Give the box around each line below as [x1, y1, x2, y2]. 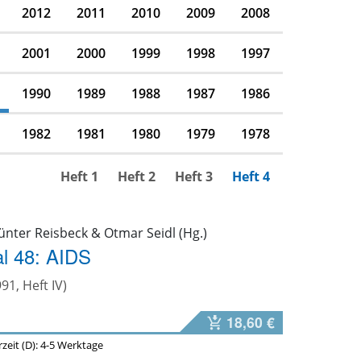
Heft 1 [60, 167, 98, 185]
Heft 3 [174, 167, 213, 185]
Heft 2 [117, 167, 156, 185]
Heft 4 [231, 167, 270, 185]
